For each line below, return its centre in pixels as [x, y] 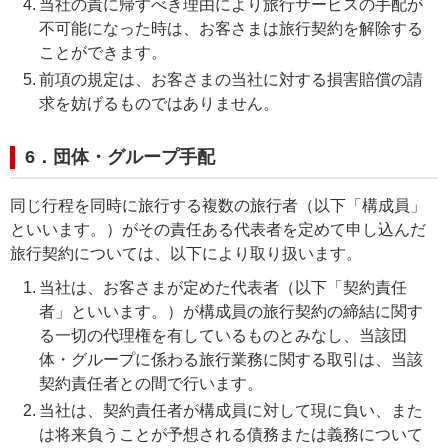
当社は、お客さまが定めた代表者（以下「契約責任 [222, 287]
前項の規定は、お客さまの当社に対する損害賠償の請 [230, 79]
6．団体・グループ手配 [120, 156]
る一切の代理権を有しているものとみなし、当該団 [222, 335]
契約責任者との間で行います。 [150, 383]
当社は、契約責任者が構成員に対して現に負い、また [230, 410]
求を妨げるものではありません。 [158, 103]
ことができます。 [102, 52]
